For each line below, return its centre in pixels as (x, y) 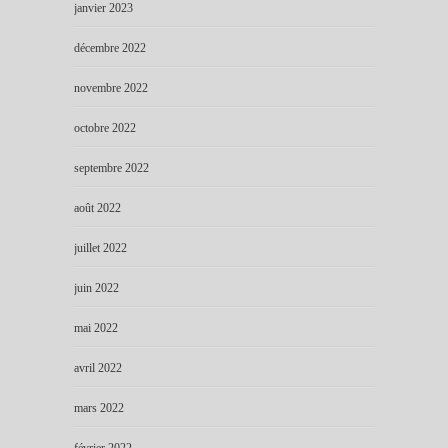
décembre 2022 (110, 47)
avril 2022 (98, 367)
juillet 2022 (100, 247)
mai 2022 (96, 327)
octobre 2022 (105, 127)
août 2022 (97, 207)
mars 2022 (99, 407)
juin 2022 (96, 287)
